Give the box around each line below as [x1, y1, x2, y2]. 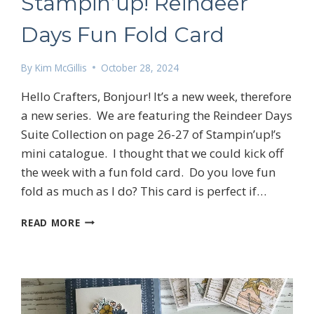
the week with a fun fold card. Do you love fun [21, 163, 276, 180]
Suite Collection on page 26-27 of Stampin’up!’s [21, 125, 282, 142]
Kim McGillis [34, 60, 87, 74]
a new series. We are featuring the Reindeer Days [21, 107, 293, 123]
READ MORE [21, 215, 81, 229]
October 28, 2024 [100, 60, 179, 74]
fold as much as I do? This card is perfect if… [21, 182, 267, 199]
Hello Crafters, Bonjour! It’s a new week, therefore [21, 88, 292, 104]
